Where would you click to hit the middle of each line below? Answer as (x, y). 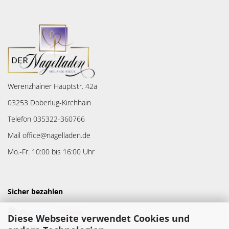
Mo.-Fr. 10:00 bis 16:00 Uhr (51, 152)
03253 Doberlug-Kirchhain (49, 103)
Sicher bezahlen (35, 192)
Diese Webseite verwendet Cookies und (99, 218)
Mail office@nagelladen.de (49, 135)
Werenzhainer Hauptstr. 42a (52, 86)
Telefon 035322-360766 (46, 119)
